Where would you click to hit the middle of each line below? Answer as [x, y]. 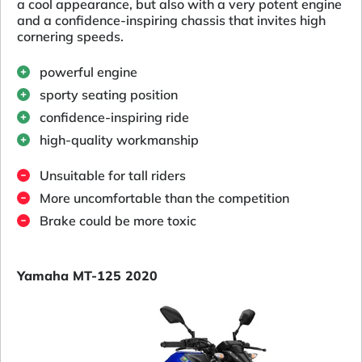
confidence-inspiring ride [114, 118]
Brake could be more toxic [118, 221]
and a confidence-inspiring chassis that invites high [171, 21]
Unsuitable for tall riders [113, 176]
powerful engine [88, 72]
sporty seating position [109, 95]
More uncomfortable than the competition [164, 198]
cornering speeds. [70, 37]
